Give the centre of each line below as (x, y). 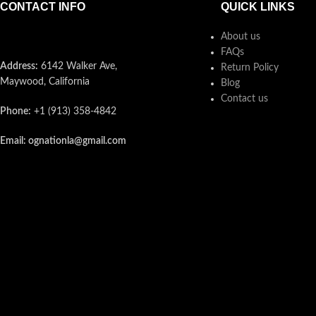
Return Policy (249, 67)
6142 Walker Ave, (78, 66)
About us (240, 36)
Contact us (244, 98)
